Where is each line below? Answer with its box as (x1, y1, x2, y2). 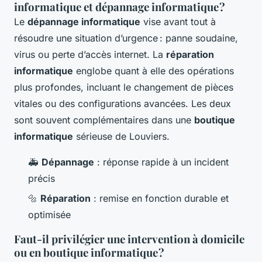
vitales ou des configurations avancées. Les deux (14, 97, 231, 109)
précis (28, 172, 55, 184)
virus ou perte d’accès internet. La (14, 48, 166, 60)
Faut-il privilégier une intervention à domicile (14, 232, 244, 247)
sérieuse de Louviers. (73, 130, 170, 142)
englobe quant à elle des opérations (73, 64, 234, 77)
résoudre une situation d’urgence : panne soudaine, (14, 32, 238, 44)
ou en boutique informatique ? (14, 245, 164, 260)
